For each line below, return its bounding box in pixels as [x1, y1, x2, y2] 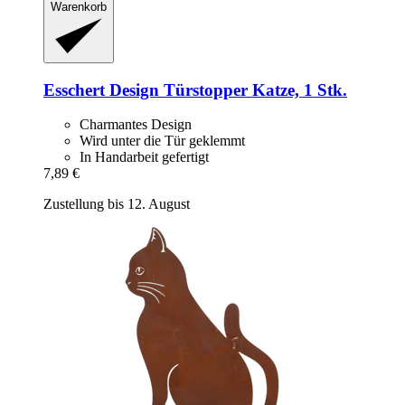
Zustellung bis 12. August [43, 196, 190, 212]
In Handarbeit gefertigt [80, 149, 209, 165]
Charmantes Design [80, 117, 192, 133]
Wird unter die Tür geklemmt [80, 133, 245, 149]
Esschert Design [43, 80, 159, 99]
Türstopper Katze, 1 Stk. [159, 80, 347, 99]
